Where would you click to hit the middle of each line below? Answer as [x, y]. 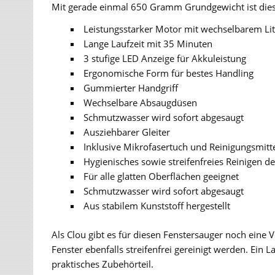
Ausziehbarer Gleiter [126, 132]
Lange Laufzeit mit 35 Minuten [148, 43]
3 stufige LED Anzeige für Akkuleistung [165, 58]
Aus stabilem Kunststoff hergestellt [157, 205]
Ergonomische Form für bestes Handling [168, 73]
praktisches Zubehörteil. [103, 264]
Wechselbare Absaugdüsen [140, 102]
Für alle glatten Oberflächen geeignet [161, 176]
